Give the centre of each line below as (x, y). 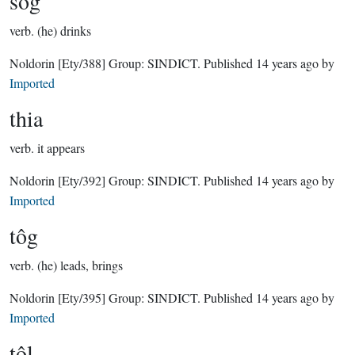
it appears (61, 148)
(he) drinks (64, 31)
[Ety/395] (82, 298)
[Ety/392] (82, 180)
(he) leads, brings (80, 265)
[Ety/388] (82, 63)
